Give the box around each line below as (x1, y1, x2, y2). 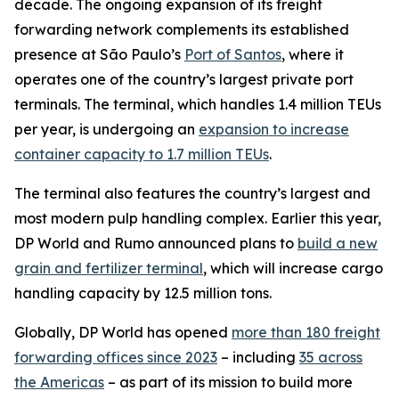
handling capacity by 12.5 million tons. (14, 284, 272, 302)
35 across (299, 348, 362, 366)
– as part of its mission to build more (104, 373, 353, 391)
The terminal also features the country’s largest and (14, 184, 370, 202)
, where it (281, 45, 344, 63)
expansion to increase (199, 120, 349, 138)
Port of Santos (184, 45, 281, 63)
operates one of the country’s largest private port (14, 70, 354, 88)
